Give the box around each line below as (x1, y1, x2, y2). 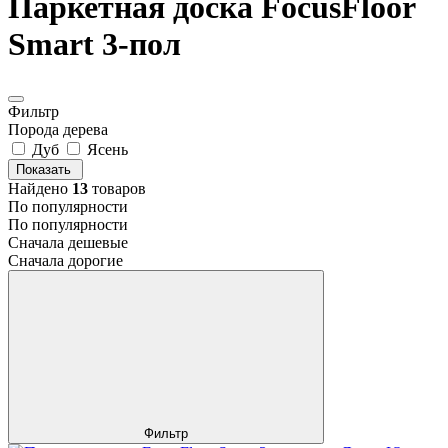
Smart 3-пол (8, 26, 181, 63)
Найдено (8, 179, 72, 197)
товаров (88, 179, 146, 197)
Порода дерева (8, 120, 108, 138)
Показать (16, 161, 75, 177)
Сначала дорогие (8, 251, 123, 269)
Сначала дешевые (8, 233, 128, 251)
